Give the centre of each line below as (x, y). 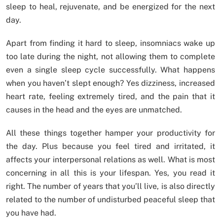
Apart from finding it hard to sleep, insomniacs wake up (110, 43)
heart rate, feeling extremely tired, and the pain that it (110, 97)
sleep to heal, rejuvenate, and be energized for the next (110, 7)
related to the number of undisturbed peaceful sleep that (110, 200)
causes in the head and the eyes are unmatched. (94, 110)
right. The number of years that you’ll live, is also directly (110, 186)
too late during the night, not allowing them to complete (110, 57)
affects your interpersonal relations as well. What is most (110, 160)
